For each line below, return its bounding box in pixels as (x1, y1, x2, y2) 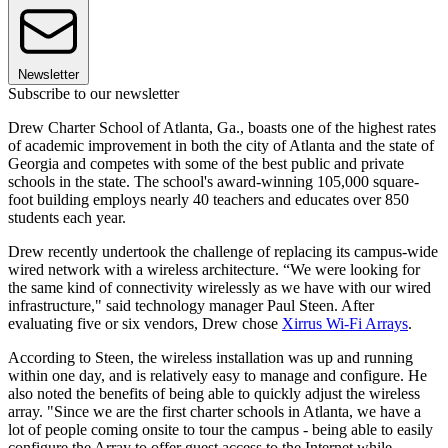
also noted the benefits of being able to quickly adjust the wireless (8, 384, 420, 402)
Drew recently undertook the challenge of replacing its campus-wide (8, 242, 438, 260)
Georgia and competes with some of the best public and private (8, 154, 404, 172)
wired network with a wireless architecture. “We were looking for (8, 260, 420, 278)
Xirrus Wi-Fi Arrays (282, 314, 408, 332)
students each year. (8, 208, 126, 226)
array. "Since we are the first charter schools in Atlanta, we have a (8, 402, 421, 420)
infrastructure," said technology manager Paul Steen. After (8, 296, 374, 314)
